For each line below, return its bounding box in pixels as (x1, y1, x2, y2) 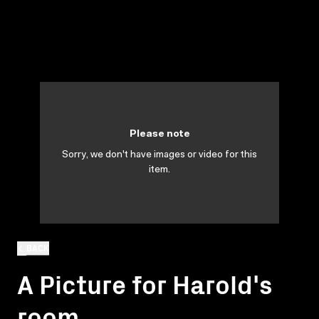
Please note (129, 130, 190, 140)
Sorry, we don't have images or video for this (62, 150, 257, 160)
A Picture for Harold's (17, 264, 273, 301)
